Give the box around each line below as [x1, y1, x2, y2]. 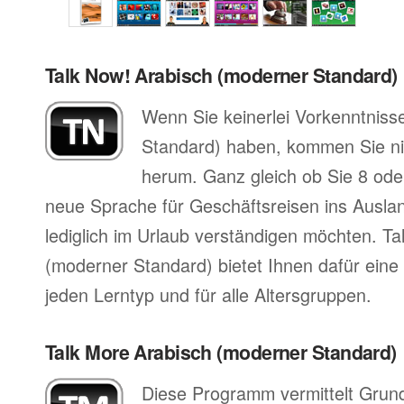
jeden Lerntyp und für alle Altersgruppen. [45, 281, 372, 308]
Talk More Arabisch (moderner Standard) [45, 338, 397, 366]
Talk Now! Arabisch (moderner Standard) [45, 61, 398, 89]
